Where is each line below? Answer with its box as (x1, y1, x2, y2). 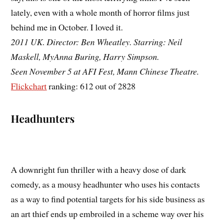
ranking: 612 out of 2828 (47, 80, 136, 92)
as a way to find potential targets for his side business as (11, 193, 205, 205)
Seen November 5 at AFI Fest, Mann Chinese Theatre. (11, 65, 199, 78)
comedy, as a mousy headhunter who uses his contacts (11, 178, 200, 191)
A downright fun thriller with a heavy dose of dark (11, 164, 187, 176)
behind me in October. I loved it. (11, 21, 123, 33)
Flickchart (11, 80, 47, 92)
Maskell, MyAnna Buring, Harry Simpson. (11, 51, 160, 63)
